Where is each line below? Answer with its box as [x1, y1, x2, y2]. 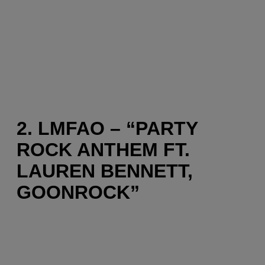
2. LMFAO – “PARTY [17, 118, 198, 140]
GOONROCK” [17, 182, 140, 203]
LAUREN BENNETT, [17, 160, 193, 182]
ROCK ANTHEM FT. [17, 139, 190, 161]
